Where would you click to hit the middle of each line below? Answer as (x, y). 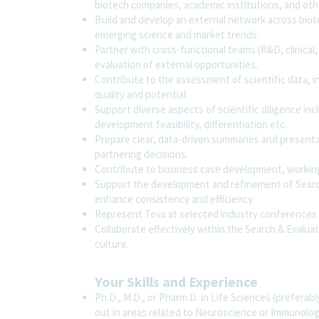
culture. (112, 244)
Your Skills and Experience (176, 281)
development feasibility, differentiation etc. (191, 124)
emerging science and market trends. (177, 34)
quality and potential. (141, 94)
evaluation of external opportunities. (176, 64)
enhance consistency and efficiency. (174, 199)
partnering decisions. (141, 154)
